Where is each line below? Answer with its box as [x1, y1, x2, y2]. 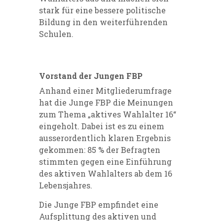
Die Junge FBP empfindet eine [39, 199, 158, 210]
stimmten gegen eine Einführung [39, 156, 172, 167]
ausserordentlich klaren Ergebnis [39, 133, 171, 144]
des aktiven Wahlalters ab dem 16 [39, 168, 172, 179]
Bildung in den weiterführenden [39, 17, 168, 28]
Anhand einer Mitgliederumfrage [39, 85, 172, 96]
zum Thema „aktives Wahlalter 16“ [39, 109, 176, 120]
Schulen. [39, 29, 74, 39]
